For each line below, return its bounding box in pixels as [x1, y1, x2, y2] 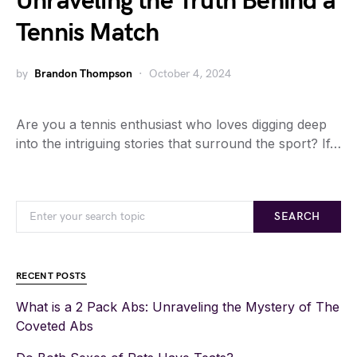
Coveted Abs [16, 318, 93, 334]
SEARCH [274, 210, 320, 223]
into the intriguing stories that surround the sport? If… [16, 135, 341, 151]
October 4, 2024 [149, 67, 231, 80]
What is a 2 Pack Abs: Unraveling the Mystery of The [16, 299, 339, 315]
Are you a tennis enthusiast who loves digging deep [16, 116, 327, 132]
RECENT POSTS [16, 270, 87, 282]
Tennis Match [16, 18, 159, 49]
